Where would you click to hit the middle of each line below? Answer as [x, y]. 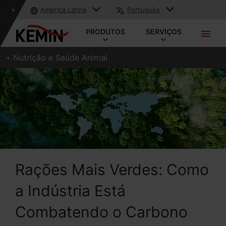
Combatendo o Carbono [101, 212]
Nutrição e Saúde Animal [60, 58]
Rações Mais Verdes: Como [112, 169]
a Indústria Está [70, 191]
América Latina [63, 10]
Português [144, 10]
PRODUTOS [106, 32]
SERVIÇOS [163, 32]
